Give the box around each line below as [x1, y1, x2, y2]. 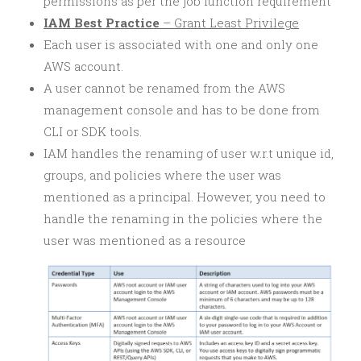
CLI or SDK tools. [44, 122, 142, 139]
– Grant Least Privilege [160, 14, 299, 31]
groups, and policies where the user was [44, 166, 281, 183]
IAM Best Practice [44, 14, 160, 31]
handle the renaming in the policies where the [44, 210, 322, 226]
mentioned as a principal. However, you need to [44, 188, 326, 205]
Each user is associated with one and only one [44, 35, 318, 52]
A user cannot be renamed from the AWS [44, 79, 285, 96]
